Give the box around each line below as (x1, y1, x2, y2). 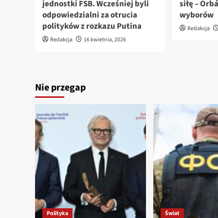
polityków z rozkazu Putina (42, 20, 142, 33)
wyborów (180, 9, 214, 21)
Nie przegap (35, 81, 86, 95)
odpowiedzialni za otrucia (42, 9, 137, 21)
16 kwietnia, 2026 (84, 36, 126, 44)
